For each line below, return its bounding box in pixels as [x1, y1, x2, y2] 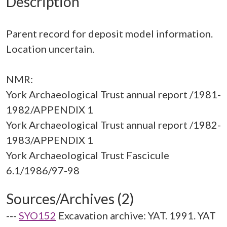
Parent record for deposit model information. [6, 27, 213, 40]
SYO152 [19, 209, 56, 221]
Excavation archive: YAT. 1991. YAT [58, 209, 216, 221]
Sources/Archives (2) [6, 190, 134, 207]
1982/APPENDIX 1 [6, 103, 93, 116]
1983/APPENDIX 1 [6, 134, 93, 146]
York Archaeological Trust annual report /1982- [6, 119, 221, 131]
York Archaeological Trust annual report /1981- [6, 88, 221, 100]
